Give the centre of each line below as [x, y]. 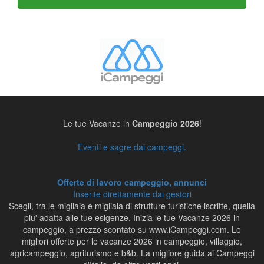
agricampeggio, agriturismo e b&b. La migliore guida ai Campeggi [132, 253]
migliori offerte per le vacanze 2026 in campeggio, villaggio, [132, 241]
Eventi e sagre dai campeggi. [132, 147]
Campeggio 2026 [165, 123]
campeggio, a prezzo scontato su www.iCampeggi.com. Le [132, 229]
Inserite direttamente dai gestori [132, 194]
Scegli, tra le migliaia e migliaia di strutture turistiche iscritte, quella [132, 206]
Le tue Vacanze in [97, 123]
